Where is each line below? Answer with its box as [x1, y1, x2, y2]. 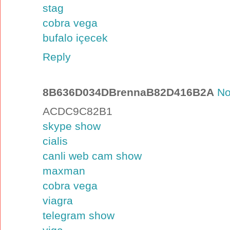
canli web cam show [43, 149, 142, 162]
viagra [43, 194, 73, 206]
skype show [43, 120, 101, 132]
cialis [43, 135, 68, 147]
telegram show [43, 209, 114, 221]
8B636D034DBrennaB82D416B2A [43, 86, 214, 98]
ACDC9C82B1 [43, 105, 112, 117]
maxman [43, 164, 85, 177]
